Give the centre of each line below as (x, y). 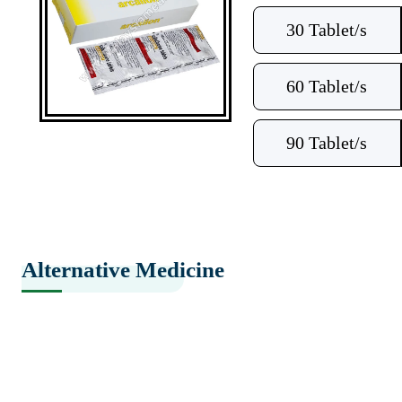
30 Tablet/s (327, 30)
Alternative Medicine (123, 270)
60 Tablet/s (327, 86)
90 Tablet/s (327, 143)
